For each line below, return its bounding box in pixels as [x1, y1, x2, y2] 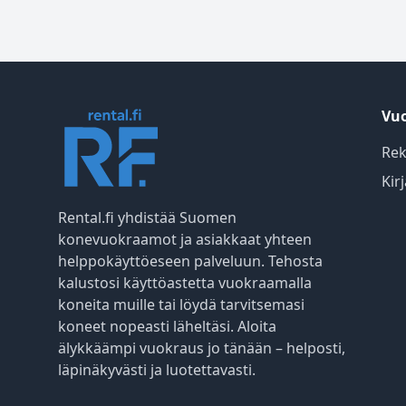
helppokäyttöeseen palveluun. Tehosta [58, 251, 323, 271]
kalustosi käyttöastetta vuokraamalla [58, 273, 312, 293]
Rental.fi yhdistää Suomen [58, 208, 237, 227]
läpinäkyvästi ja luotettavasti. [58, 360, 256, 380]
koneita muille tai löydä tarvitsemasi [58, 295, 304, 314]
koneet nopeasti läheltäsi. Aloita [58, 316, 276, 336]
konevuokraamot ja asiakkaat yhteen [58, 229, 312, 249]
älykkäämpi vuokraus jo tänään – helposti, [58, 338, 345, 358]
